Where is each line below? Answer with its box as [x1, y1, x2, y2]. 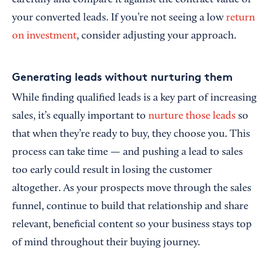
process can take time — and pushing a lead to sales [12, 147, 243, 159]
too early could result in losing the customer [12, 165, 212, 177]
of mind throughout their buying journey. [12, 237, 200, 249]
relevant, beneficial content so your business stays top [12, 219, 252, 231]
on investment [12, 31, 77, 42]
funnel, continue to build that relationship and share [12, 201, 248, 213]
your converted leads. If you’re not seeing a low [12, 13, 226, 24]
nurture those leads [148, 111, 236, 122]
